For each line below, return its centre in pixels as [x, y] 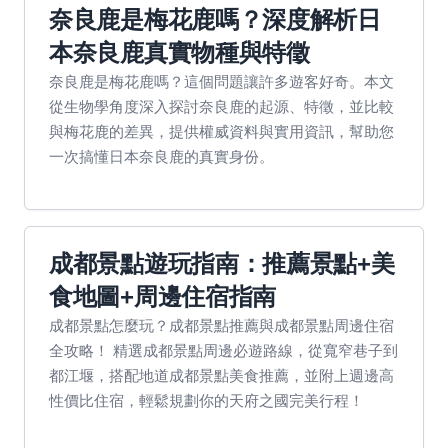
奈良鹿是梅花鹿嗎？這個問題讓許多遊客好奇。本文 [221, 81]
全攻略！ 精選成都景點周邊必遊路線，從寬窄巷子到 [223, 350]
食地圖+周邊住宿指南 [162, 296]
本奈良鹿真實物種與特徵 [179, 52]
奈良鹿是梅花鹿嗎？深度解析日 [215, 19]
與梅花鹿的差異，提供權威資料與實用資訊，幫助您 [221, 131]
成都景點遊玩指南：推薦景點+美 [222, 263]
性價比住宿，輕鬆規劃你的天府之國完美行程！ [206, 400]
